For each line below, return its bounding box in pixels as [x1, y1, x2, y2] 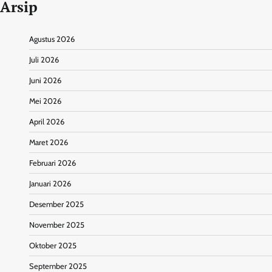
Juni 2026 [29, 75, 61, 85]
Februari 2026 [29, 158, 76, 168]
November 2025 [29, 220, 84, 229]
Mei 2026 [29, 96, 61, 106]
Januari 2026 [29, 178, 71, 188]
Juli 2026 [29, 55, 59, 64]
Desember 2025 [29, 199, 84, 209]
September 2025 [29, 261, 87, 271]
